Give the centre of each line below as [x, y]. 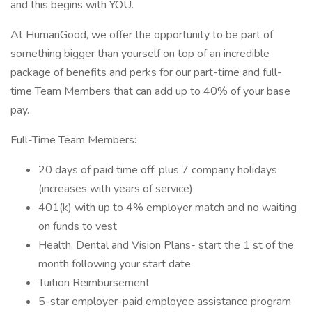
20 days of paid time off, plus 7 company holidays [158, 170]
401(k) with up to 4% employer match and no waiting [167, 208]
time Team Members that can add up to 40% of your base [150, 91]
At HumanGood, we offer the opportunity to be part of [142, 35]
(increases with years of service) [116, 189]
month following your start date [115, 264]
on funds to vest [78, 226]
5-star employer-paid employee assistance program [165, 302]
